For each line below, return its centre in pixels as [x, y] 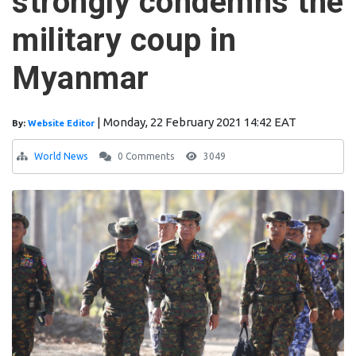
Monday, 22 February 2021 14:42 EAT [200, 122]
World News [61, 157]
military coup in [124, 41]
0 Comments [145, 157]
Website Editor [62, 124]
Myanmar [81, 79]
